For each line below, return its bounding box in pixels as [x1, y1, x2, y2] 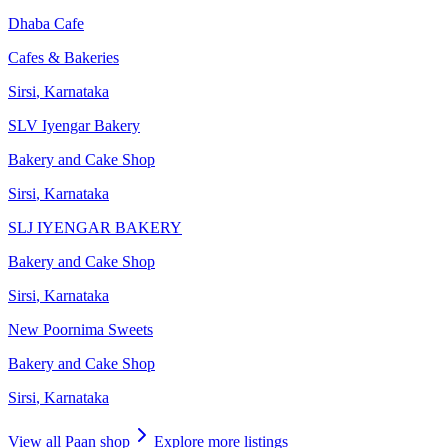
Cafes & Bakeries [8, 49, 119, 67]
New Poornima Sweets [8, 321, 153, 339]
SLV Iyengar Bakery [8, 117, 140, 135]
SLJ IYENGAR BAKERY [8, 219, 182, 237]
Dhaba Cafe [8, 15, 84, 33]
